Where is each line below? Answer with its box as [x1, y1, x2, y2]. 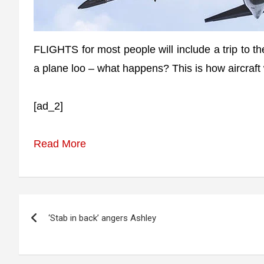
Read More [34, 138, 86, 150]
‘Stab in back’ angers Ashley [48, 213, 156, 223]
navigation [18, 219, 105, 240]
